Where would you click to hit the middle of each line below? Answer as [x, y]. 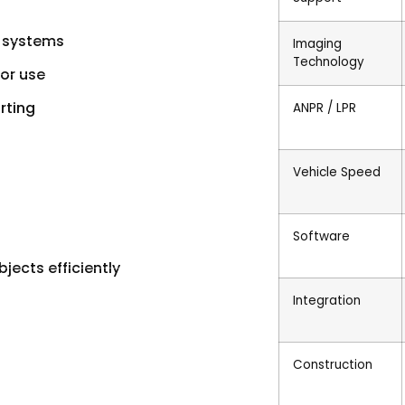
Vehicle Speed [337, 173]
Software [321, 237]
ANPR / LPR [325, 108]
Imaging [317, 44]
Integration [327, 301]
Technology [329, 62]
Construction [333, 365]
